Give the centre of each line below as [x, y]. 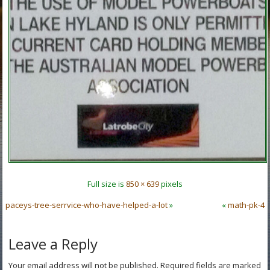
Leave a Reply [53, 243]
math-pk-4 [246, 205]
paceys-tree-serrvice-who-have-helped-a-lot [87, 205]
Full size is [107, 184]
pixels [171, 184]
